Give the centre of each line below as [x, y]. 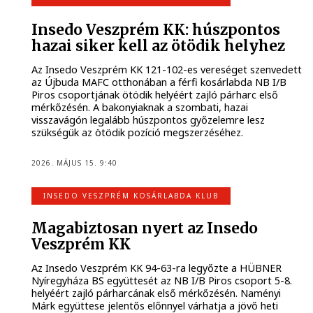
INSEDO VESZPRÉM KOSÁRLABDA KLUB [131, 195]
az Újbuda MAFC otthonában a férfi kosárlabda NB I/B [159, 82]
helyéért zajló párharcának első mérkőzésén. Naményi [156, 293]
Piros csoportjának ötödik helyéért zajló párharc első [155, 95]
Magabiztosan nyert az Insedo [145, 228]
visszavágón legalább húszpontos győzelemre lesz [148, 120]
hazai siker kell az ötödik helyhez [159, 46]
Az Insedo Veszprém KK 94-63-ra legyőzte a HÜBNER [157, 268]
